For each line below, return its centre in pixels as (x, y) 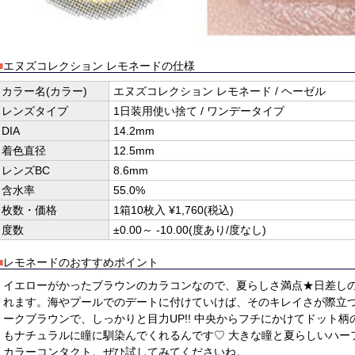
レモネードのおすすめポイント (81, 263)
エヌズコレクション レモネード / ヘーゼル (219, 92)
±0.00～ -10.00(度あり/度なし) (190, 230)
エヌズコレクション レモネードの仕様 (99, 66)
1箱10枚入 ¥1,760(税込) (174, 210)
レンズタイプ (35, 111)
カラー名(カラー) (44, 92)
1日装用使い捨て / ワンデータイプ (199, 111)
